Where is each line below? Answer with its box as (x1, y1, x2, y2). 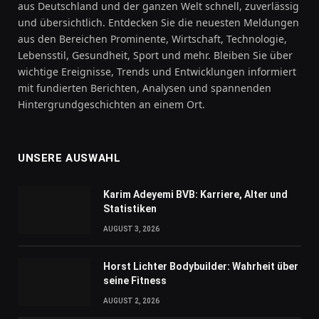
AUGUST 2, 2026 (103, 297, 159, 305)
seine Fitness (103, 275, 167, 287)
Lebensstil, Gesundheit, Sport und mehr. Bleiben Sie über (18, 48, 293, 63)
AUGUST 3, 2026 (103, 225, 159, 234)
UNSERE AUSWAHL (18, 152, 121, 165)
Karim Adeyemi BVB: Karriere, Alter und (103, 189, 288, 201)
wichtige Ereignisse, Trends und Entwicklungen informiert (18, 65, 296, 79)
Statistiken (103, 203, 157, 215)
